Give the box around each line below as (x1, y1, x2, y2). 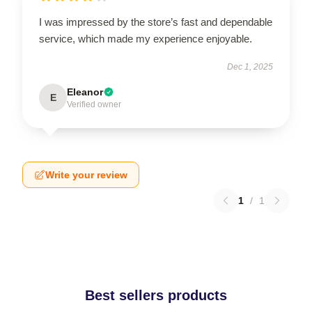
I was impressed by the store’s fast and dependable (39, 15, 272, 28)
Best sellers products (85, 287, 227, 303)
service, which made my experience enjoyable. (39, 32, 252, 45)
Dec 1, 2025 (227, 61, 273, 72)
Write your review (45, 169, 127, 180)
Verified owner (67, 99, 121, 109)
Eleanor (67, 86, 103, 97)
